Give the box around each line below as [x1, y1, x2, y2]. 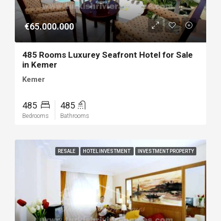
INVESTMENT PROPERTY [138, 148, 194, 154]
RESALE [58, 148, 76, 154]
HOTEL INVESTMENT [83, 148, 131, 154]
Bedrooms [22, 112, 49, 120]
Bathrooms [60, 112, 89, 120]
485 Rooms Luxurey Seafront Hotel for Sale [22, 50, 193, 60]
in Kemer [22, 60, 57, 70]
